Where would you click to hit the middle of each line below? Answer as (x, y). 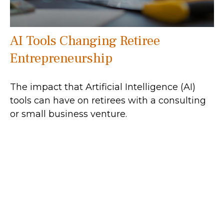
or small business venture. (68, 114)
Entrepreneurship (61, 58)
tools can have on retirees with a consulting (108, 101)
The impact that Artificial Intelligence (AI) (103, 87)
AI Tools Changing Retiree (85, 41)
